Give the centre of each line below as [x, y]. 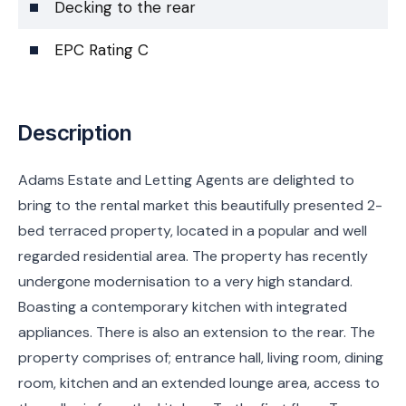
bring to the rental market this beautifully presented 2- [200, 205]
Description [75, 132]
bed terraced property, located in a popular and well [193, 230]
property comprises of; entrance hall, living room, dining [201, 357]
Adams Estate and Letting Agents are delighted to [186, 179]
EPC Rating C [101, 49]
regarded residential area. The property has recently [193, 256]
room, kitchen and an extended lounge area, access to [199, 382]
